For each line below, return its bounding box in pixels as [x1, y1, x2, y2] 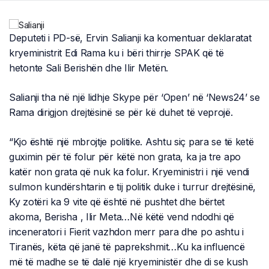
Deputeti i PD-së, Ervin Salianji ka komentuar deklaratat [9, 31, 252, 44]
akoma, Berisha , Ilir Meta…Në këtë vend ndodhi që [9, 210, 234, 223]
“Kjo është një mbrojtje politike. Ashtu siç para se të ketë [9, 135, 254, 148]
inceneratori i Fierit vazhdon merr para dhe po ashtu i [9, 225, 244, 238]
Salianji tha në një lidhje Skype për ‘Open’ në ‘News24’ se [9, 91, 260, 103]
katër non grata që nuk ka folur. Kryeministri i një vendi [9, 165, 250, 178]
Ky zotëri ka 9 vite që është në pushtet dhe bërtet [9, 195, 225, 208]
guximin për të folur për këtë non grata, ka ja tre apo [9, 150, 241, 163]
